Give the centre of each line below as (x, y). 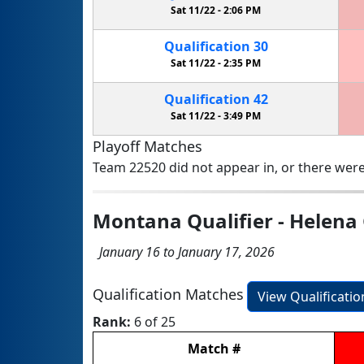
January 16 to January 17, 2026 (184, 251)
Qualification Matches (168, 295)
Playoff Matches (147, 146)
